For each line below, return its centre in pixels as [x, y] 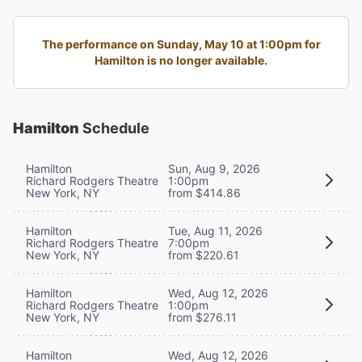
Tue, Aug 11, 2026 [215, 230]
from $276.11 [202, 317]
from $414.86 [204, 192]
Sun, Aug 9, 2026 [214, 168]
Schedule [114, 128]
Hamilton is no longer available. [181, 60]
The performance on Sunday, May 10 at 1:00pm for [181, 44]
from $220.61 [204, 255]
